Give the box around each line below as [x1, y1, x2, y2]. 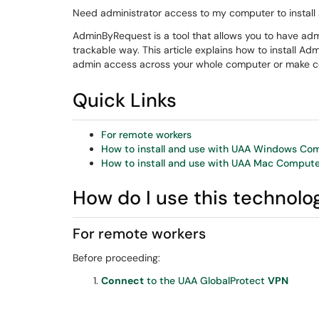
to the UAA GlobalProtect [144, 274, 268, 287]
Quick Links [73, 88, 177, 113]
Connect [101, 274, 144, 287]
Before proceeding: [73, 251, 160, 264]
